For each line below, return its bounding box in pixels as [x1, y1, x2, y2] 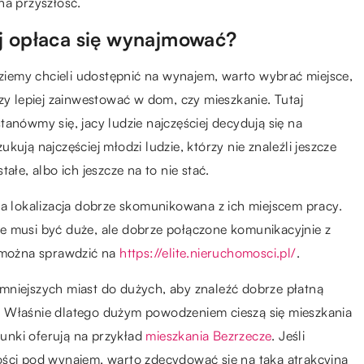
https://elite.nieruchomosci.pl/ [119, 244, 297, 261]
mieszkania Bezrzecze [145, 327, 272, 344]
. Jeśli [271, 327, 305, 344]
